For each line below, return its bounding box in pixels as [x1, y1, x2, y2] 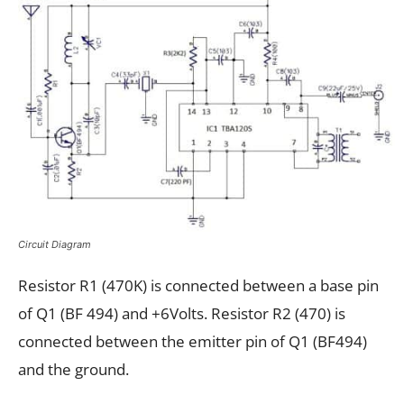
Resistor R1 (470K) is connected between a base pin [18, 275, 379, 297]
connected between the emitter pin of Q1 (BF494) [18, 331, 367, 353]
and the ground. [18, 359, 129, 381]
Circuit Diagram [18, 238, 91, 252]
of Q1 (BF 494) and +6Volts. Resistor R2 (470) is [18, 303, 345, 325]
